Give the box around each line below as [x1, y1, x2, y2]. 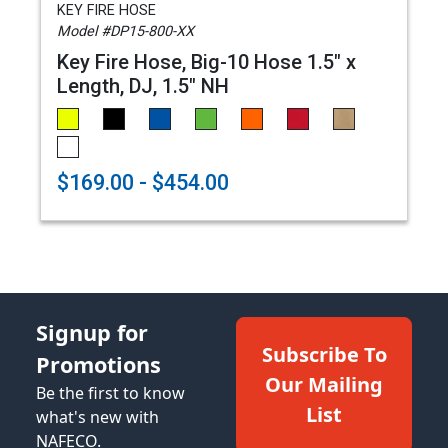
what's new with [36, 406, 159, 428]
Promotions [36, 350, 161, 379]
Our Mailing [265, 371, 383, 398]
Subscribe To [261, 341, 387, 368]
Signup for [36, 318, 148, 347]
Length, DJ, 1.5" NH [57, 74, 229, 98]
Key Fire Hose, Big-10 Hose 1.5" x [57, 50, 356, 74]
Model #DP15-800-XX [57, 23, 194, 40]
